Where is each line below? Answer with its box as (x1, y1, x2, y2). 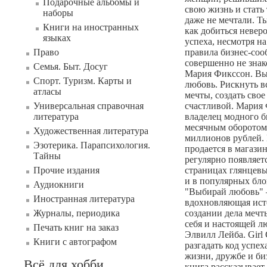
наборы (43, 8, 73, 18)
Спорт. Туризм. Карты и (33, 76, 132, 86)
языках (43, 33, 71, 43)
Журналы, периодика (33, 208, 120, 218)
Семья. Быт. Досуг (33, 61, 108, 72)
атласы (33, 86, 61, 97)
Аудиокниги (33, 179, 84, 190)
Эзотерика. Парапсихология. (33, 140, 150, 150)
